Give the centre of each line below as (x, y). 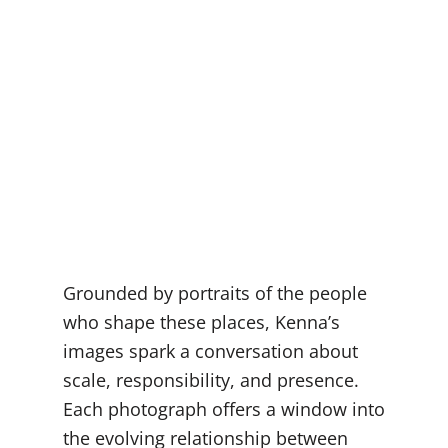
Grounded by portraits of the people (214, 292)
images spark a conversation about (210, 350)
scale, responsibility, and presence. (210, 379)
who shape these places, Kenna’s (201, 321)
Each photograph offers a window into (223, 408)
